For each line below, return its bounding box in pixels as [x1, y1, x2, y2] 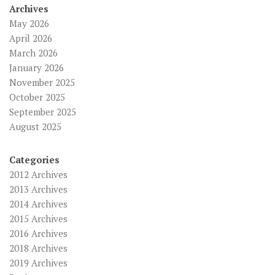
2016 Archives [9, 227, 68, 240]
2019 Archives [9, 257, 68, 269]
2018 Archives [9, 242, 68, 255]
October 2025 [9, 91, 65, 104]
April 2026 [9, 32, 52, 45]
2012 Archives [9, 168, 68, 181]
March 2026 [9, 47, 58, 60]
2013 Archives [9, 183, 68, 196]
